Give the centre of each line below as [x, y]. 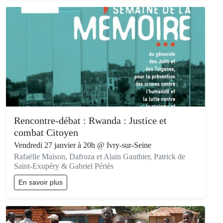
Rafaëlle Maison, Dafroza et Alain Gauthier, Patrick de [100, 157]
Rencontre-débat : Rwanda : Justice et [90, 121]
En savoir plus [41, 182]
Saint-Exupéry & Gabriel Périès [64, 166]
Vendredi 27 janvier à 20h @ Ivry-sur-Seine [83, 145]
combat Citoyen [46, 133]
